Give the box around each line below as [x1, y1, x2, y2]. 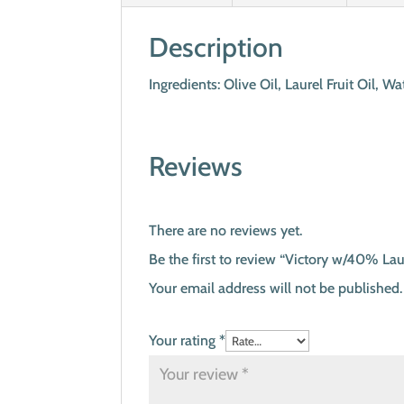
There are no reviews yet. [149, 222, 303, 239]
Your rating [149, 332, 220, 349]
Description [149, 31, 284, 64]
